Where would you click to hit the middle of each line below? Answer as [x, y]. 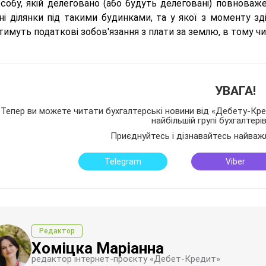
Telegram [123, 161]
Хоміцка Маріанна [98, 248]
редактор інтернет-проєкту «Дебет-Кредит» [126, 259]
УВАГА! [235, 91]
